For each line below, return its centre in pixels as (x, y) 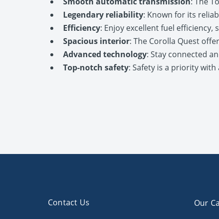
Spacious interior (96, 41)
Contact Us (69, 203)
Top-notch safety (96, 68)
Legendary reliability (103, 15)
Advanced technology (105, 55)
